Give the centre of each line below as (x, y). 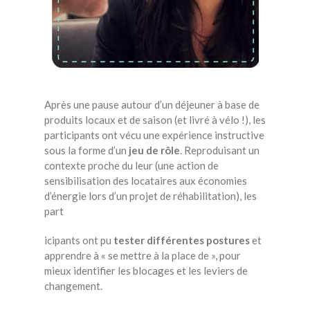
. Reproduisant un (220, 150)
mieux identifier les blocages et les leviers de (146, 271)
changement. (73, 286)
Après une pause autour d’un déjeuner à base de (152, 104)
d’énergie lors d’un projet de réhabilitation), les (151, 196)
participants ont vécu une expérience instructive (154, 135)
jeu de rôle (154, 150)
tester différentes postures (182, 240)
